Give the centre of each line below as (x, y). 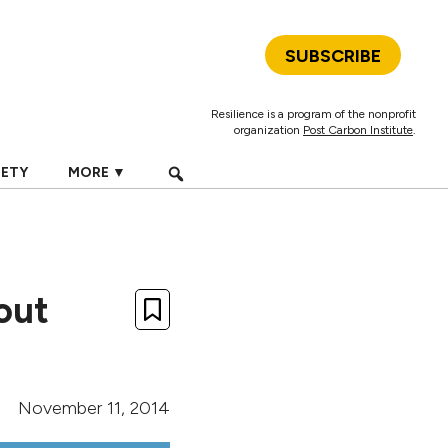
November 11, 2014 (94, 408)
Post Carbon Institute (358, 130)
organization (268, 130)
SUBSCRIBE (333, 56)
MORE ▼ (96, 172)
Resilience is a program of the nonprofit (313, 114)
